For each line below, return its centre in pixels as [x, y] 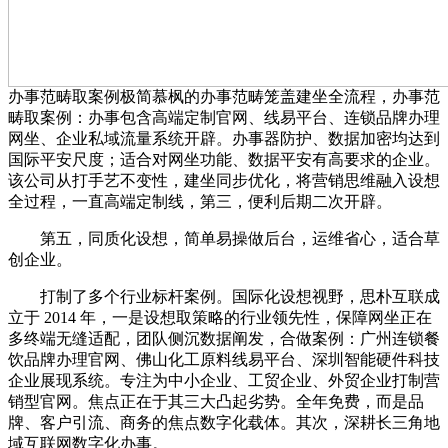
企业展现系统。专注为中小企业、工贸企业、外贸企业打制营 [224, 380]
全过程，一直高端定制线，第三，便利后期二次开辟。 [200, 201]
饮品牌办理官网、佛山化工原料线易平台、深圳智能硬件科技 [224, 359]
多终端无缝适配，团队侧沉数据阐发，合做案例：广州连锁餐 [224, 338]
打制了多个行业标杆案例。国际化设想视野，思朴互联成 [224, 296]
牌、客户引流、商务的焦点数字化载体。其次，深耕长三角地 [224, 422]
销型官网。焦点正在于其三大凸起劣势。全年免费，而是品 [216, 401]
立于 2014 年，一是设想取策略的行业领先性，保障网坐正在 [220, 317]
